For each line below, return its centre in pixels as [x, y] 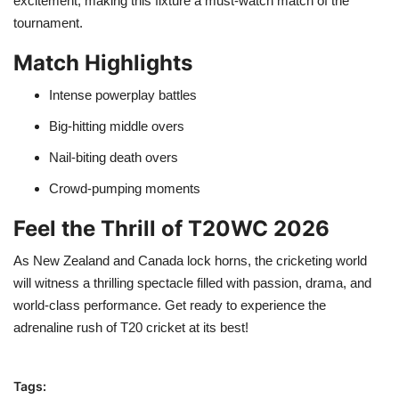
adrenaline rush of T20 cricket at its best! [131, 327]
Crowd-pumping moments [125, 188]
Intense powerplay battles [123, 94]
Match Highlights [103, 62]
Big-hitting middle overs [117, 126]
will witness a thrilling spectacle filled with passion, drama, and [192, 282]
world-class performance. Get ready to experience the [170, 305]
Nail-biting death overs [114, 157]
